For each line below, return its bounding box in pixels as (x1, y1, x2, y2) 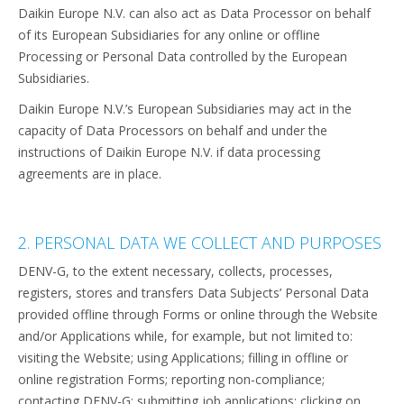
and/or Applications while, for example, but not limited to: (18, 327, 353, 344)
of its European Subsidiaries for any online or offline (18, 26, 320, 43)
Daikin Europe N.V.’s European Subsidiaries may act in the (18, 100, 352, 117)
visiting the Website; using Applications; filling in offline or (18, 349, 348, 366)
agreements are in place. (18, 165, 161, 182)
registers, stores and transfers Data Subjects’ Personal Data (18, 284, 369, 301)
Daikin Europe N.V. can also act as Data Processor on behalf (18, 5, 371, 22)
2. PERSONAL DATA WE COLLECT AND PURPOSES (18, 232, 381, 253)
